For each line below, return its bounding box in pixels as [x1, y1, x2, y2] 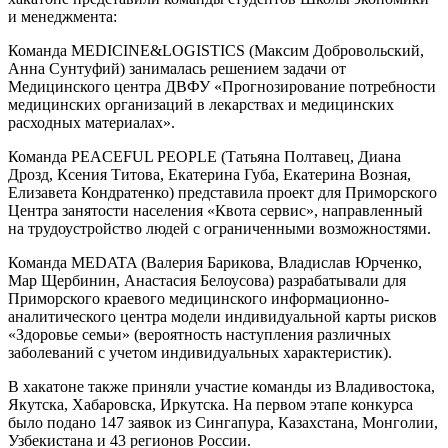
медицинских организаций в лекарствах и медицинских [8, 95, 394, 113]
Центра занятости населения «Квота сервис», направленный [8, 201, 423, 219]
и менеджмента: [8, 7, 117, 25]
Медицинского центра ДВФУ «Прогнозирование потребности [8, 77, 436, 95]
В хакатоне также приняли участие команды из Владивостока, [8, 377, 435, 395]
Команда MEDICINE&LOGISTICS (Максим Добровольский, [8, 41, 424, 59]
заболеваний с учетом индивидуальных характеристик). [8, 343, 392, 361]
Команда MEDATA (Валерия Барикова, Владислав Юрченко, [8, 253, 422, 271]
